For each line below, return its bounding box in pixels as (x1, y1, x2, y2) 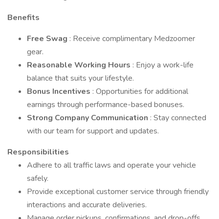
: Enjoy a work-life (132, 60, 194, 70)
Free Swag (27, 33, 69, 44)
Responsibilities (7, 147, 69, 157)
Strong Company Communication (27, 112, 150, 123)
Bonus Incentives (27, 86, 92, 97)
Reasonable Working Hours (27, 60, 132, 70)
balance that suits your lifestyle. (27, 73, 134, 84)
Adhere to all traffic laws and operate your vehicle (27, 160, 196, 171)
